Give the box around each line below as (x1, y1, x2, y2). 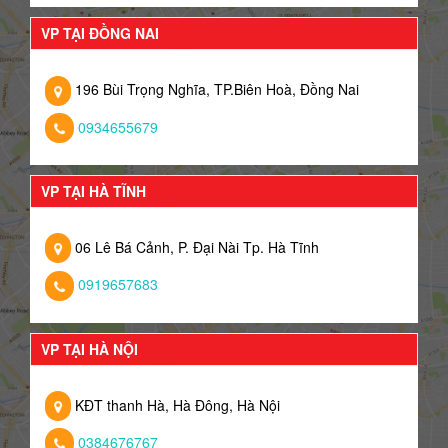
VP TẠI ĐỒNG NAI (41, 23, 159, 44)
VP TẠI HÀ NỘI (41, 338, 138, 359)
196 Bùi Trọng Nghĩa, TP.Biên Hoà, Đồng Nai (71, 79, 359, 100)
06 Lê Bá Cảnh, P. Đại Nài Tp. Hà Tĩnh (71, 236, 319, 257)
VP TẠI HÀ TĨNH (41, 180, 146, 201)
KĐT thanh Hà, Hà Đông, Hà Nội (71, 394, 280, 415)
